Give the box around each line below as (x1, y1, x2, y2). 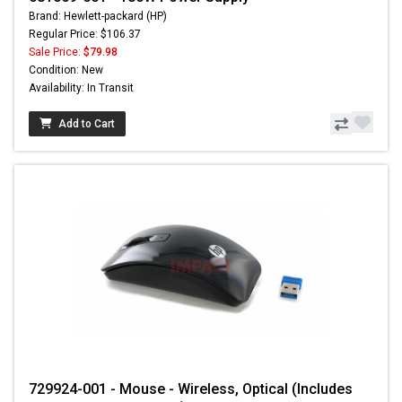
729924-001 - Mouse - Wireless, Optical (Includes (29, 380, 353, 398)
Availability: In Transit (29, 82, 134, 95)
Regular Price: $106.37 (29, 28, 141, 41)
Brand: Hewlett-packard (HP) (29, 10, 167, 23)
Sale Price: (29, 46, 83, 59)
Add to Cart (58, 118, 115, 131)
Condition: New (29, 64, 103, 77)
